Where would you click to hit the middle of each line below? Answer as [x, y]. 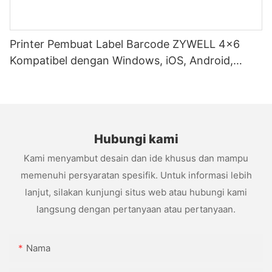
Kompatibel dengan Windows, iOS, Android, [121, 61]
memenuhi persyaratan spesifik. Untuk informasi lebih [136, 175]
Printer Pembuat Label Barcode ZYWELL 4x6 [125, 44]
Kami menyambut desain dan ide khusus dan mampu [136, 158]
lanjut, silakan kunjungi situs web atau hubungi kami [136, 192]
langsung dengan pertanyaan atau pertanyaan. [136, 209]
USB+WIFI [36, 77]
